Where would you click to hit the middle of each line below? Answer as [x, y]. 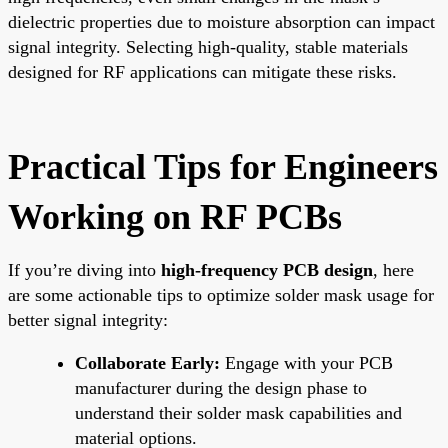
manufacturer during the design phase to [221, 387]
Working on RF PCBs [175, 216]
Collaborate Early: [147, 362]
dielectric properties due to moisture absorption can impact [221, 21]
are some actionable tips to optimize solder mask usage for [221, 294]
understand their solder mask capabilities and [238, 412]
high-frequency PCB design [267, 269]
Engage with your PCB [306, 362]
